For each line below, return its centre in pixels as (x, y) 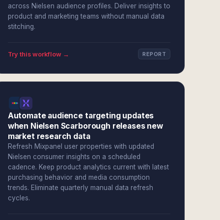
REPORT (154, 54)
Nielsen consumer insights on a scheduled (74, 157)
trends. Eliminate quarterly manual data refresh (80, 188)
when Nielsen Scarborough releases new (85, 126)
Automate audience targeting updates (81, 116)
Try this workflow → (38, 54)
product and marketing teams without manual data (86, 16)
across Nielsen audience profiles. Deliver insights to (89, 6)
